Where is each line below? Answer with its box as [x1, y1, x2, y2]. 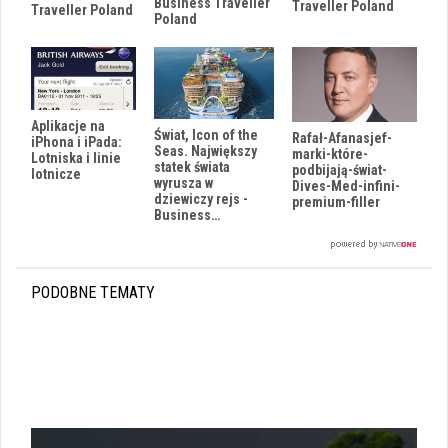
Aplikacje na [31, 118, 105, 135]
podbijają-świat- [292, 162, 387, 179]
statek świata [154, 159, 230, 176]
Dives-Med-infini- [292, 178, 400, 195]
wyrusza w [154, 175, 213, 192]
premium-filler [292, 194, 380, 211]
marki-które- [292, 146, 368, 163]
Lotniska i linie [31, 150, 121, 167]
